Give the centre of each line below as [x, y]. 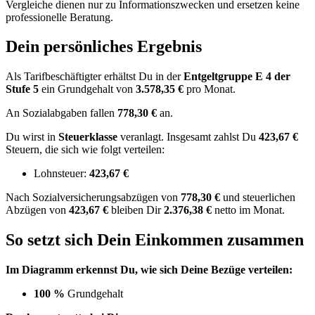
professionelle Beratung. [59, 17]
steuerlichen [268, 198]
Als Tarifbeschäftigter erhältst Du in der [95, 77]
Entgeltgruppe [219, 77]
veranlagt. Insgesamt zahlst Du [189, 137]
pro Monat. [210, 89]
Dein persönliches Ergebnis [104, 47]
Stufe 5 [22, 89]
